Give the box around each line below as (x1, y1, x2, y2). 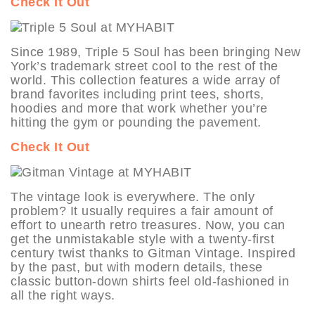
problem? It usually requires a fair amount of (11, 204, 274, 219)
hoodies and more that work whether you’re (11, 101, 268, 116)
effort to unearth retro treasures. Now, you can (11, 218, 285, 233)
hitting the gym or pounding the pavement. (11, 115, 262, 130)
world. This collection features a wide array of (11, 73, 281, 88)
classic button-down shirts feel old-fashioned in (11, 274, 289, 289)
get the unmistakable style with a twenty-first (11, 232, 274, 247)
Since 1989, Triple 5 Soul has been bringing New (11, 45, 301, 60)
